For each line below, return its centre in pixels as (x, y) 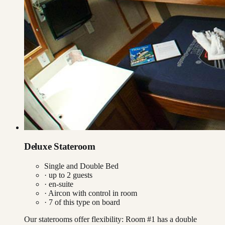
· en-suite (59, 184)
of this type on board (86, 202)
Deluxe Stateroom (60, 147)
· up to (55, 175)
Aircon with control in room (93, 193)
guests (82, 175)
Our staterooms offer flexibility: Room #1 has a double (110, 219)
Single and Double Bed (81, 166)
